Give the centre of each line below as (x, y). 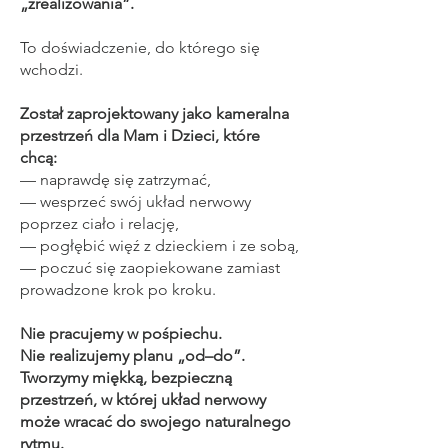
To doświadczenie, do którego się (140, 47)
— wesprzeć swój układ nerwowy (135, 201)
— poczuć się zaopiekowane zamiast (150, 267)
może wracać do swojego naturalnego (155, 421)
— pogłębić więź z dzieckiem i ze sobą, (159, 245)
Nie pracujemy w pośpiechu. (121, 333)
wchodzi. (51, 69)
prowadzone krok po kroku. (118, 289)
